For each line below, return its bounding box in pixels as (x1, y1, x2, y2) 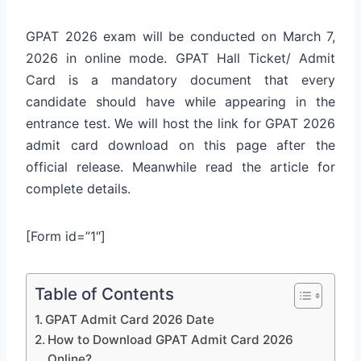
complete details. (26, 180, 131, 197)
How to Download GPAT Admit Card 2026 (48, 331, 294, 347)
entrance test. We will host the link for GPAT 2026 (26, 114, 335, 131)
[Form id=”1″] (26, 227, 106, 244)
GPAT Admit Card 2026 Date (45, 311, 215, 327)
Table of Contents (35, 283, 174, 304)
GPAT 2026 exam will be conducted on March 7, (26, 27, 335, 44)
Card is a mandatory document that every (26, 71, 335, 88)
